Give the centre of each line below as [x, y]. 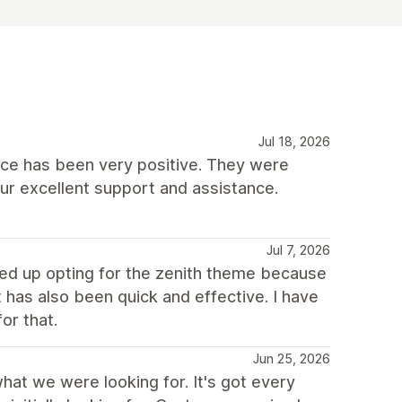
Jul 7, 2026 [298, 249]
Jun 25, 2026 [292, 358]
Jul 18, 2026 [294, 141]
